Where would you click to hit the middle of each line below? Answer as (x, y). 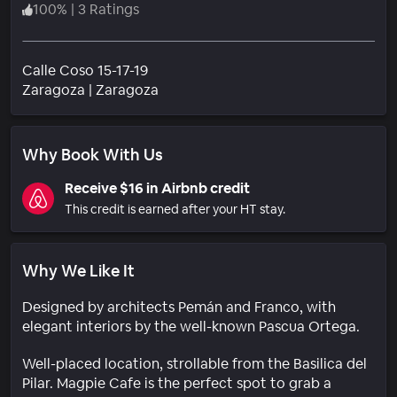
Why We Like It (78, 270)
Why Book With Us (93, 154)
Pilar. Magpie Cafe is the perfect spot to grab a (177, 383)
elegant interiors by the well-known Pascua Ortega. (191, 326)
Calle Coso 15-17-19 (85, 70)
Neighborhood (206, 89)
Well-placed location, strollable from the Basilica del (195, 363)
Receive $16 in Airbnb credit (157, 188)
